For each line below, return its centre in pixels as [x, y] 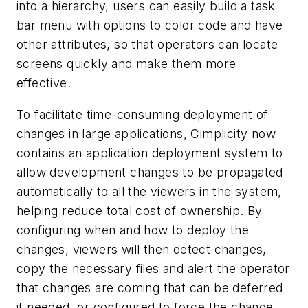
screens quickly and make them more [126, 64]
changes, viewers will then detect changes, [142, 250]
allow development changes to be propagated [150, 173]
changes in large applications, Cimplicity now [146, 134]
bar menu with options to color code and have [150, 25]
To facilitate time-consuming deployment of [142, 115]
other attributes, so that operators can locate [147, 45]
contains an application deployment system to [150, 153]
